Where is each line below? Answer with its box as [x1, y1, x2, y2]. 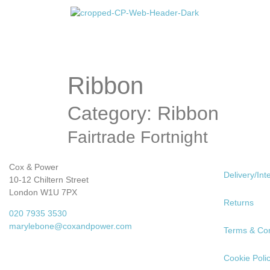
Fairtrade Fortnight [67, 128, 208, 146]
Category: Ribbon [67, 102, 219, 124]
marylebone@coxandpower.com [9, 221, 132, 231]
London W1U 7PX [9, 187, 77, 197]
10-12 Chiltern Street [9, 175, 89, 184]
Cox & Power [9, 162, 61, 172]
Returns [224, 198, 254, 207]
